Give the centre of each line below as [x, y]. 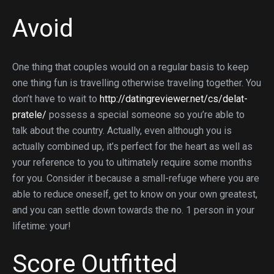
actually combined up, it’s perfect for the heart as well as [132, 146]
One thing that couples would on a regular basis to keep [131, 67]
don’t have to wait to [56, 99]
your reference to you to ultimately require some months [132, 162]
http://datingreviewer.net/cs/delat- [174, 99]
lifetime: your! [42, 226]
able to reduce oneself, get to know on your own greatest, [135, 194]
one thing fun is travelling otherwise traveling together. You [137, 83]
